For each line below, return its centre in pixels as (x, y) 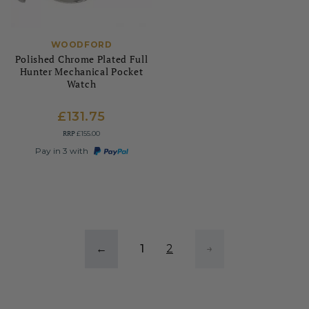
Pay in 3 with (61, 151)
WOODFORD (81, 44)
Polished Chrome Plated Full (81, 59)
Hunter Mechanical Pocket (81, 71)
